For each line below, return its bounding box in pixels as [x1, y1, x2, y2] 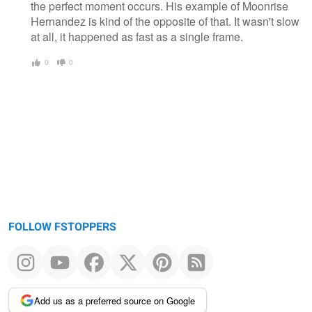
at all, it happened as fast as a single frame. [31, 29, 243, 45]
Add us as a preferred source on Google [33, 293, 195, 307]
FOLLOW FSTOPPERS [8, 218, 116, 235]
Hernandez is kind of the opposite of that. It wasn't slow [31, 13, 299, 30]
